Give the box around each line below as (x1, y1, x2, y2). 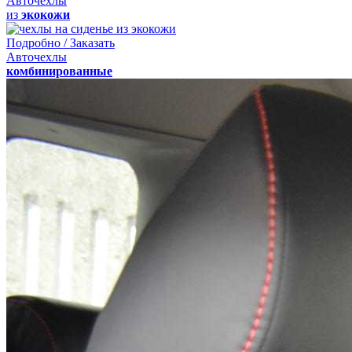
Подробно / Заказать (6, 35, 115, 49)
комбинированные (6, 64, 112, 78)
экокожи (21, 7, 70, 21)
